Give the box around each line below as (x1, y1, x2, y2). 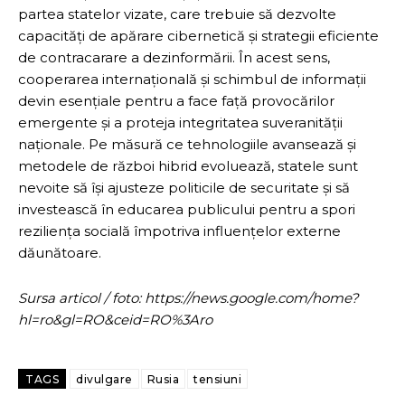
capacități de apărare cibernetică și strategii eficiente (18, 26, 379, 44)
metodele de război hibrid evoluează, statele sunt (18, 156, 358, 174)
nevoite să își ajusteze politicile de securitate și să (18, 178, 350, 196)
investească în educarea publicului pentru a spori (18, 200, 355, 218)
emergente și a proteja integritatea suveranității (18, 113, 343, 131)
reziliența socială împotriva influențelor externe (18, 221, 341, 240)
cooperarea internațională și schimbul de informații (18, 70, 366, 88)
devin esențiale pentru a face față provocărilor (18, 91, 334, 109)
